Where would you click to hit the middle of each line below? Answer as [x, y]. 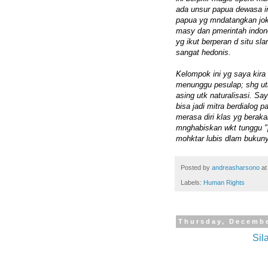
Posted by [196, 168]
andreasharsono [236, 168]
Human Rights [224, 182]
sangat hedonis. [203, 53]
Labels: [192, 182]
